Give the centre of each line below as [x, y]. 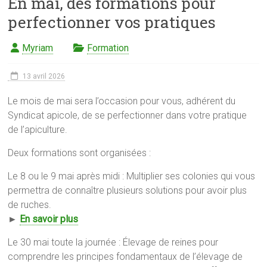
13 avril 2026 [44, 77]
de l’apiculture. [38, 130]
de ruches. [30, 205]
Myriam [38, 48]
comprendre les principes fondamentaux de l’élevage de [125, 257]
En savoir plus [49, 219]
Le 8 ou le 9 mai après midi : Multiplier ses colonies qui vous [132, 176]
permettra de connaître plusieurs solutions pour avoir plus [128, 191]
